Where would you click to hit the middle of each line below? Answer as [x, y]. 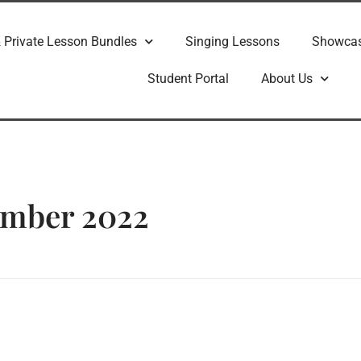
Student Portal [189, 78]
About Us [287, 78]
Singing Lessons [232, 41]
